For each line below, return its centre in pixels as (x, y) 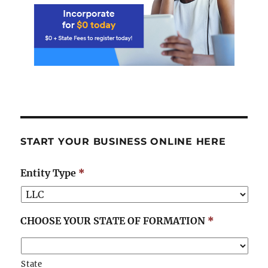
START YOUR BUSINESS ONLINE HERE (123, 142)
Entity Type (48, 173)
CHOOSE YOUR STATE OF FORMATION (113, 221)
